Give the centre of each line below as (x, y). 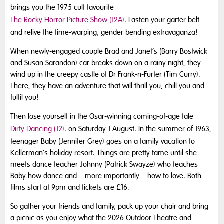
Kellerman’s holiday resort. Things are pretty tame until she (104, 153)
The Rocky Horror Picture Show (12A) (68, 20)
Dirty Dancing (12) (38, 129)
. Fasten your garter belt (162, 20)
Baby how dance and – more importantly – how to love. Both (106, 176)
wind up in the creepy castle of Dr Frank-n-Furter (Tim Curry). (106, 75)
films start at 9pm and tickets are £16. (70, 188)
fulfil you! (25, 98)
